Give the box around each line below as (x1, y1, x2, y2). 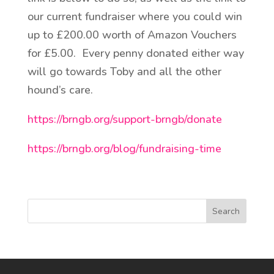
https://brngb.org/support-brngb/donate (27, 112, 222, 127)
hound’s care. (27, 83, 99, 97)
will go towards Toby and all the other (27, 64, 221, 79)
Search (212, 205, 240, 217)
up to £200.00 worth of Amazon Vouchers (27, 28, 237, 42)
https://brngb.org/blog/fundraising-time (27, 141, 221, 156)
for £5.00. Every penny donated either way (27, 46, 244, 61)
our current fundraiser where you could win (27, 9, 242, 24)
